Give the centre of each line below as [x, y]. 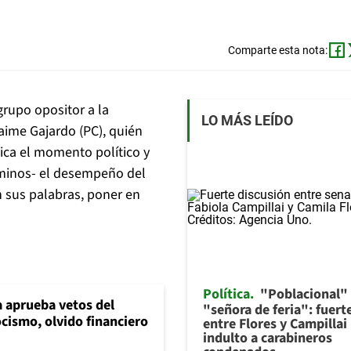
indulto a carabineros [268, 338]
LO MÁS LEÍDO [247, 121]
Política [226, 294]
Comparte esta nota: [277, 51]
